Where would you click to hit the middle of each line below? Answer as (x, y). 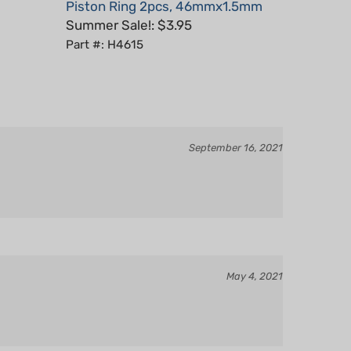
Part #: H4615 (104, 22)
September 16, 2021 (236, 125)
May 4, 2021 (255, 253)
